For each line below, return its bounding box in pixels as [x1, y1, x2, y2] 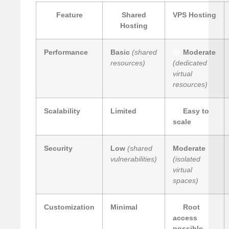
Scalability [44, 106, 80, 115]
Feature [56, 10, 83, 19]
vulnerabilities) [110, 154, 157, 163]
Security [44, 144, 73, 152]
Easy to [183, 106, 210, 115]
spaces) [173, 176, 198, 185]
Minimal [110, 202, 138, 211]
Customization [44, 202, 95, 211]
